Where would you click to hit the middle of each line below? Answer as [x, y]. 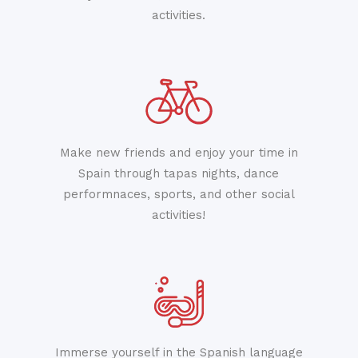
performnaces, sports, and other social [179, 194]
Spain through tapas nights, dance [179, 173]
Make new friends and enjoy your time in [179, 153]
